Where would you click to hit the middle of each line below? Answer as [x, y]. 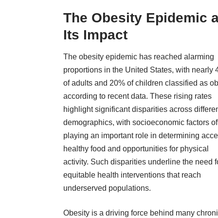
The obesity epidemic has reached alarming [139, 57]
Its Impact [95, 35]
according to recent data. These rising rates [137, 96]
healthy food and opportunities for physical [136, 149]
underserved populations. [107, 188]
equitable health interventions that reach [132, 175]
